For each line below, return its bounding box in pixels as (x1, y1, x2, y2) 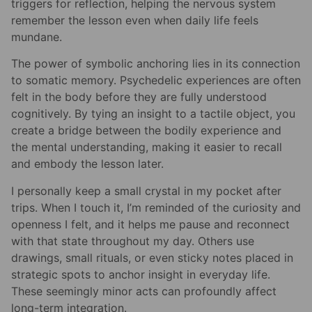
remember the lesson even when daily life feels (11, 13, 258, 28)
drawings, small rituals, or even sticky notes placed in (11, 250, 293, 265)
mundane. (11, 30, 62, 45)
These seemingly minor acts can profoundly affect (11, 283, 276, 298)
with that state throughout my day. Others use (11, 233, 254, 248)
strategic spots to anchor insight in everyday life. (11, 267, 270, 281)
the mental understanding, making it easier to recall (11, 140, 282, 155)
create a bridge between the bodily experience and (11, 123, 281, 138)
